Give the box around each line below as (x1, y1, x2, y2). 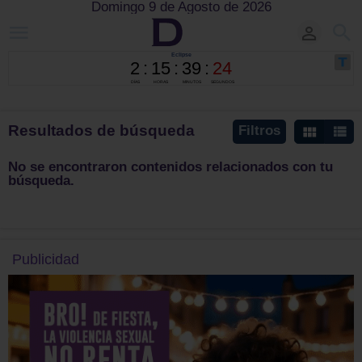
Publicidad (12, 251, 79, 267)
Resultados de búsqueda (8, 122, 195, 139)
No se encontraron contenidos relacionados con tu (8, 159, 333, 175)
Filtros (238, 123, 280, 138)
